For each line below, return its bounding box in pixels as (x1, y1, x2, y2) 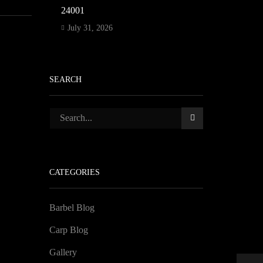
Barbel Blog (49, 202, 95, 213)
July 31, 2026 (67, 23, 113, 32)
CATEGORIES (49, 168, 100, 177)
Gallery (49, 247, 77, 257)
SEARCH (49, 75, 82, 85)
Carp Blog (49, 224, 88, 235)
